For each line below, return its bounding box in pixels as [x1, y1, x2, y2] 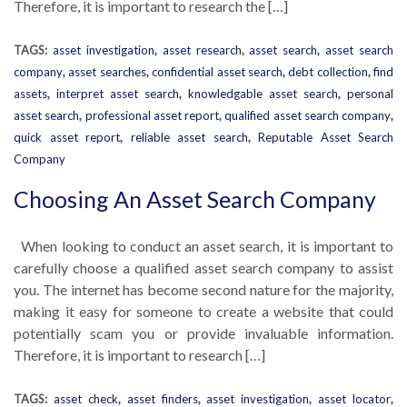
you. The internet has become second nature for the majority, [14, 281, 393, 298]
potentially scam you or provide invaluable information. [14, 324, 393, 342]
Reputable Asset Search [258, 130, 393, 144]
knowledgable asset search [188, 86, 338, 101]
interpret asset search [56, 86, 179, 101]
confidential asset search [152, 65, 283, 79]
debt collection [288, 65, 368, 79]
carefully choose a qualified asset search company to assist [14, 259, 393, 276]
